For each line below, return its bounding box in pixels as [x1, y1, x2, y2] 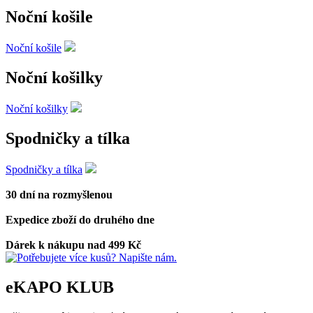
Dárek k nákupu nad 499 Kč [6, 238, 141, 251]
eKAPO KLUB [6, 277, 114, 296]
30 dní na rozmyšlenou [6, 188, 112, 201]
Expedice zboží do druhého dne [6, 213, 154, 226]
